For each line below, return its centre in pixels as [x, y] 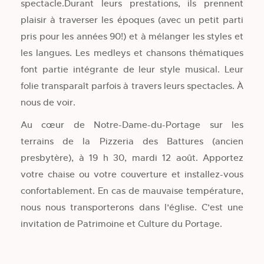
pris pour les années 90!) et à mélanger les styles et [132, 37]
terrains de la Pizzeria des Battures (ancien [132, 141]
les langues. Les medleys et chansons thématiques [132, 53]
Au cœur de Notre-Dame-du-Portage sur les [132, 125]
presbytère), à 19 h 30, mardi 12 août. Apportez [132, 158]
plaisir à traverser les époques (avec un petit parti [132, 20]
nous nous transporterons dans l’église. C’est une [132, 207]
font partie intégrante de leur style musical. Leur [132, 70]
